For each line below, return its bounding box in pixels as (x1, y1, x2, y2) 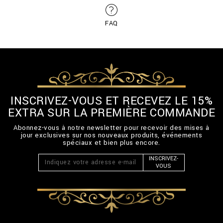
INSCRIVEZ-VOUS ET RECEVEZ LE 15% (10, 93, 213, 109)
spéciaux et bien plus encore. (63, 137, 160, 147)
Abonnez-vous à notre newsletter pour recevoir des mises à (13, 122, 210, 132)
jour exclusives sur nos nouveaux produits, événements (20, 130, 203, 140)
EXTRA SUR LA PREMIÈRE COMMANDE (8, 105, 215, 121)
